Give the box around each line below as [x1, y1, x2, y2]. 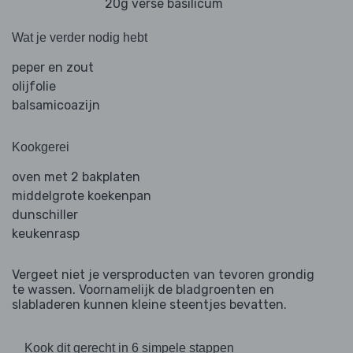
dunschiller [12, 207, 78, 223]
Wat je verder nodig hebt [12, 31, 147, 45]
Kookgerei [12, 140, 69, 154]
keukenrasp [12, 226, 80, 242]
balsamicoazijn [12, 98, 100, 113]
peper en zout [12, 60, 94, 76]
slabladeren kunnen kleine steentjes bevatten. [12, 297, 287, 313]
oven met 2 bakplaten [12, 169, 140, 185]
